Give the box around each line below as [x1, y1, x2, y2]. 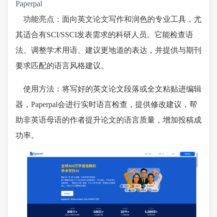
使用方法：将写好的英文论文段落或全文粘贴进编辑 [23, 85, 201, 93]
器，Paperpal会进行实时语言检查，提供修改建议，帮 [15, 100, 197, 109]
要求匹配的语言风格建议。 [15, 62, 108, 70]
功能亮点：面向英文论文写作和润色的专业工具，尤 [23, 15, 201, 24]
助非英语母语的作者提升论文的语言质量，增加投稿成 [15, 116, 201, 124]
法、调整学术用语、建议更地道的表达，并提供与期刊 [15, 46, 201, 55]
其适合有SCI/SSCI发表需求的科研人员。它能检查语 [15, 31, 193, 39]
